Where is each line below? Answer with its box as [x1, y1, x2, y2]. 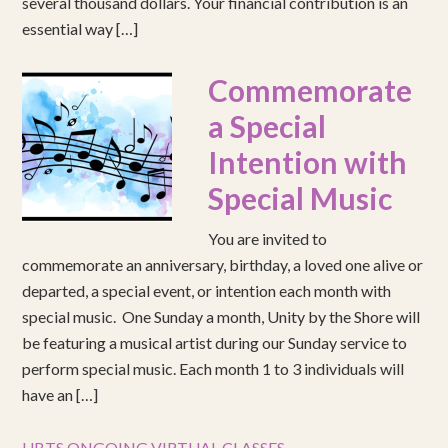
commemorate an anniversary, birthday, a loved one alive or [22, 255, 424, 274]
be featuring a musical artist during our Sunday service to [22, 333, 408, 352]
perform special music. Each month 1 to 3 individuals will [22, 359, 405, 378]
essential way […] [22, 19, 139, 38]
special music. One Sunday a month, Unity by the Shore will [22, 307, 421, 326]
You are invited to [208, 229, 328, 248]
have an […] [22, 385, 99, 404]
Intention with [208, 144, 408, 180]
